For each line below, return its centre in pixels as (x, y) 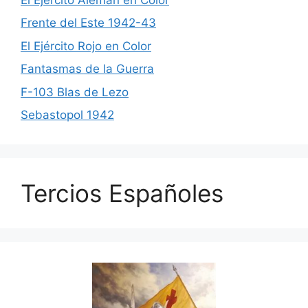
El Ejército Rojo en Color (86, 46)
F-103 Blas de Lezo (75, 92)
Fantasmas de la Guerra (87, 69)
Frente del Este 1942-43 (88, 23)
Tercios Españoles (122, 194)
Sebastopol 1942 (67, 115)
